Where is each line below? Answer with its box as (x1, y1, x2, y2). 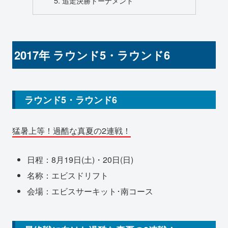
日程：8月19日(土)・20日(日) (27, 153, 134, 165)
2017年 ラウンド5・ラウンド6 (14, 46, 170, 63)
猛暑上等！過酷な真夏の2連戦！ (12, 125, 131, 137)
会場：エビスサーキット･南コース (27, 185, 154, 197)
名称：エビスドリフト (27, 169, 109, 182)
